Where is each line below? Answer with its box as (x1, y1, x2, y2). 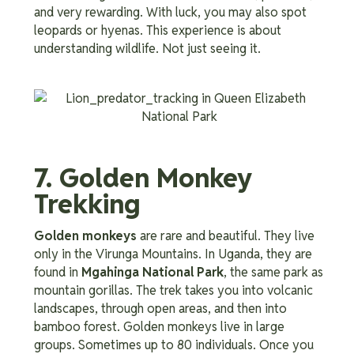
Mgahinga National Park (81, 263, 224, 281)
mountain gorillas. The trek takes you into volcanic (34, 281, 313, 299)
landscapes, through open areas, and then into (34, 299, 287, 317)
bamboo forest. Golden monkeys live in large (34, 318, 284, 335)
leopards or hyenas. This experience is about (34, 21, 281, 39)
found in (34, 263, 81, 281)
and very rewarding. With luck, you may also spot (34, 3, 307, 21)
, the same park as (224, 263, 323, 281)
